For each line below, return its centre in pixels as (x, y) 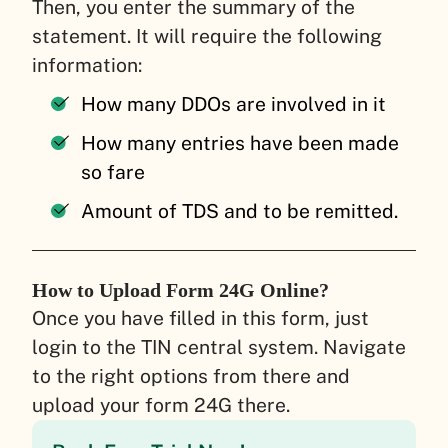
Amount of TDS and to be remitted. (242, 211)
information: (89, 65)
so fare (116, 172)
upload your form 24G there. (166, 404)
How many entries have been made (240, 143)
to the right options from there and (191, 375)
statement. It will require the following (207, 36)
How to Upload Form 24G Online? (183, 289)
